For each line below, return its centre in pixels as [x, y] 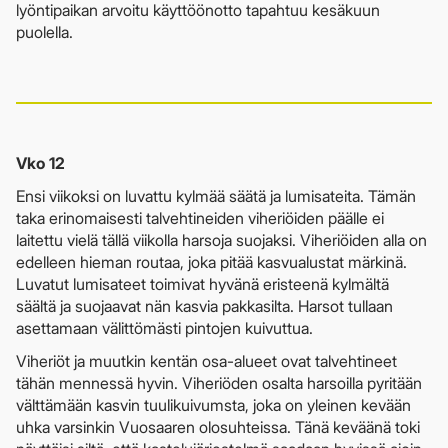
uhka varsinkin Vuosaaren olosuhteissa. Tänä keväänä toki [218, 426]
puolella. [44, 31]
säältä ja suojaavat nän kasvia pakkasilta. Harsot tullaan [204, 305]
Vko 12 [40, 162]
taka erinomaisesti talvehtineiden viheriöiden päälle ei [200, 217]
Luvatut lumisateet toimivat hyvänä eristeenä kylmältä [202, 283]
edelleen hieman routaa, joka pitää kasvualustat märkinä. [211, 261]
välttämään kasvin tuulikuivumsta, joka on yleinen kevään [213, 404]
